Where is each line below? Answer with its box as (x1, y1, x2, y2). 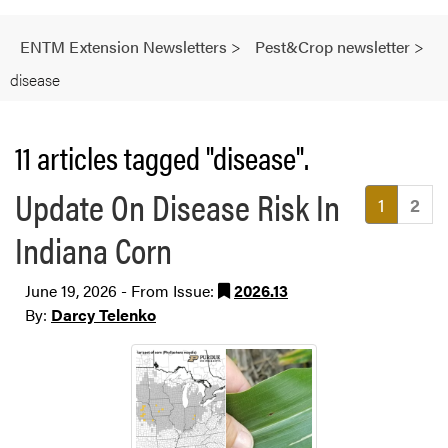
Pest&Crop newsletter (255, 35, 410, 58)
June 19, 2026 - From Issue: (25, 278, 218, 302)
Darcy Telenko (51, 302, 156, 326)
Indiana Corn (15, 222, 172, 275)
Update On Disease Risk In (15, 179, 340, 232)
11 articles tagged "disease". (15, 133, 309, 179)
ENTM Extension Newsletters (20, 35, 227, 58)
